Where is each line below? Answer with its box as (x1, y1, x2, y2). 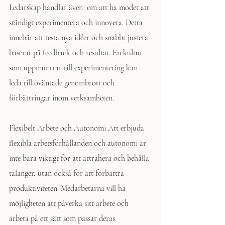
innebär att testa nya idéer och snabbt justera (9, 33, 150, 43)
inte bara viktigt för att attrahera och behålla (9, 153, 151, 163)
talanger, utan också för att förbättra (9, 168, 126, 178)
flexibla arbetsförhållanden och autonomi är (9, 138, 148, 148)
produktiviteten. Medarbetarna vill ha (9, 183, 128, 193)
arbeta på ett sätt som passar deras (9, 213, 117, 223)
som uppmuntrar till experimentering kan (9, 63, 140, 73)
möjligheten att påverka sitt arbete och (9, 198, 131, 208)
